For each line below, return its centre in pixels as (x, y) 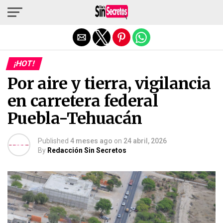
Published (53, 141)
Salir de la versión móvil (111, 11)
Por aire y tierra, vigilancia (109, 84)
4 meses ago (91, 141)
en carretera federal (83, 101)
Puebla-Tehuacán (77, 118)
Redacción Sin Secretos (87, 150)
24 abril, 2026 (145, 141)
